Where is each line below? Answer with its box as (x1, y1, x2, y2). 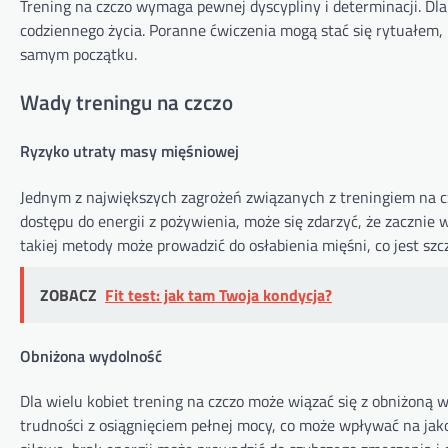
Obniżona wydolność (20, 343, 162, 368)
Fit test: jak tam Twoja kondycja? (105, 282, 332, 307)
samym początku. (20, 42, 137, 67)
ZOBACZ (40, 282, 97, 307)
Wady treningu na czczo (20, 86, 233, 119)
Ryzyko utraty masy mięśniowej (20, 139, 239, 164)
